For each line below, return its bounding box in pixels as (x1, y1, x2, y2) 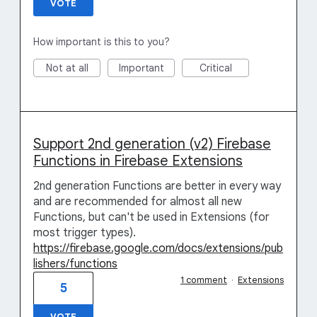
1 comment (180, 274, 227, 286)
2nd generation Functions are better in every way (33, 179, 281, 193)
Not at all (45, 62, 88, 74)
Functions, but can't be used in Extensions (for (33, 210, 270, 224)
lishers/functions (33, 257, 117, 271)
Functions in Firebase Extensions (33, 152, 243, 170)
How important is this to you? (33, 35, 170, 48)
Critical (199, 62, 232, 74)
